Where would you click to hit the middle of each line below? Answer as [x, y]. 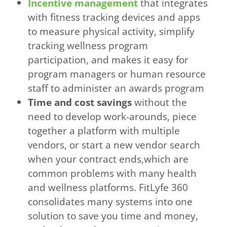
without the [161, 102]
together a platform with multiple [104, 131]
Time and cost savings [81, 102]
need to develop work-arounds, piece [112, 117]
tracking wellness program [88, 46]
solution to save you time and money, [113, 216]
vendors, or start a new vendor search [114, 145]
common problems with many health [112, 173]
